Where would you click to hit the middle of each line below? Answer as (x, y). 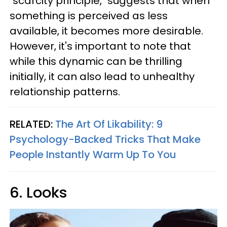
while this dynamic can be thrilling (96, 61)
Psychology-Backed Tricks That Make (105, 139)
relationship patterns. (65, 92)
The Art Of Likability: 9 (109, 124)
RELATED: (32, 124)
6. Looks (39, 193)
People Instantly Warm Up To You (93, 155)
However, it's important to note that (100, 46)
